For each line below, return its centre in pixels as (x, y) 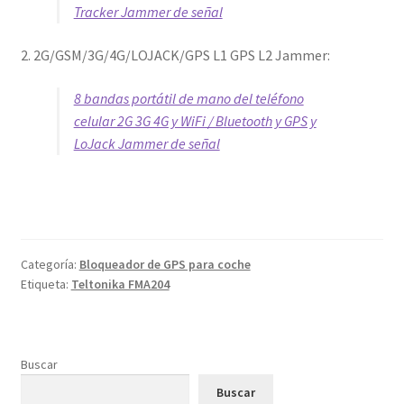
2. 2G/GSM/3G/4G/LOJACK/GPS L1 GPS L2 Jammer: (175, 55)
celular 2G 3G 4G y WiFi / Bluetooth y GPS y (195, 120)
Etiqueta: (46, 284)
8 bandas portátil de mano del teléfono (188, 98)
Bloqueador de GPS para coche (165, 264)
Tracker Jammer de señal (148, 12)
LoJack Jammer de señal (147, 143)
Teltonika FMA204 (120, 284)
